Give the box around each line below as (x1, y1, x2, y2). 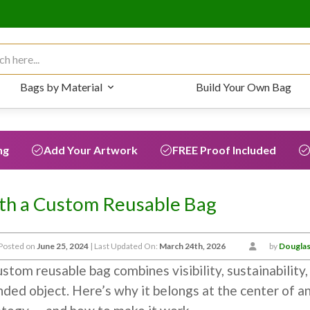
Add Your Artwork (43, 143, 138, 157)
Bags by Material (19, 80, 102, 94)
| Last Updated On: (89, 241, 159, 252)
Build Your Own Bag (196, 80, 291, 94)
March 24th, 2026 (159, 241, 226, 252)
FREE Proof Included (172, 143, 276, 157)
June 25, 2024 (37, 241, 89, 252)
